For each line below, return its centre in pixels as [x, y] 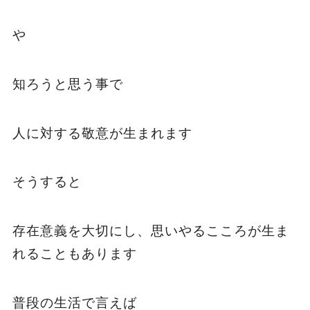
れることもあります [74, 253]
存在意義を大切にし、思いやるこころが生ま [151, 230]
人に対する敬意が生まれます [102, 133]
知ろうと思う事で [67, 84]
